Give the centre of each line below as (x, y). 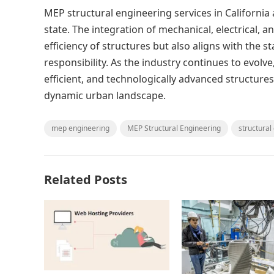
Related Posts (86, 180)
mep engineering (80, 128)
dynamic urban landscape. (105, 95)
